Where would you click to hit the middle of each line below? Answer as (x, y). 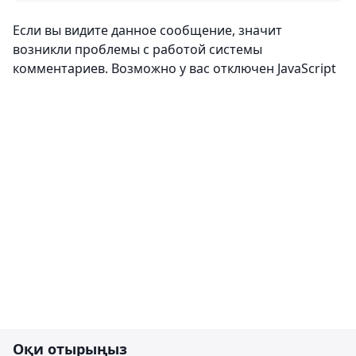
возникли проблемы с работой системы (137, 49)
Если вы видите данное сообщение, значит (147, 30)
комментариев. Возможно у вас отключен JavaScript (174, 68)
